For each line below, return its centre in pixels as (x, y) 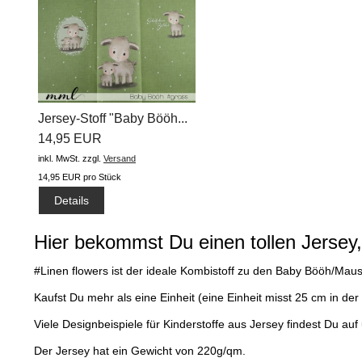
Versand (120, 159)
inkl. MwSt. (59, 159)
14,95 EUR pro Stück (80, 177)
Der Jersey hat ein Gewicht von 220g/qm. (140, 350)
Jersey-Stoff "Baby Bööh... (113, 119)
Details (72, 200)
